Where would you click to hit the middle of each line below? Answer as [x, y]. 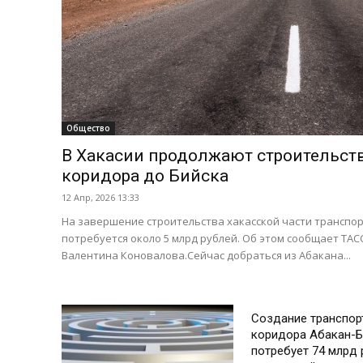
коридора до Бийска [145, 176]
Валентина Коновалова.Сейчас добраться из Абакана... [206, 256]
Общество [88, 128]
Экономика [280, 298]
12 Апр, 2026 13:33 [100, 198]
